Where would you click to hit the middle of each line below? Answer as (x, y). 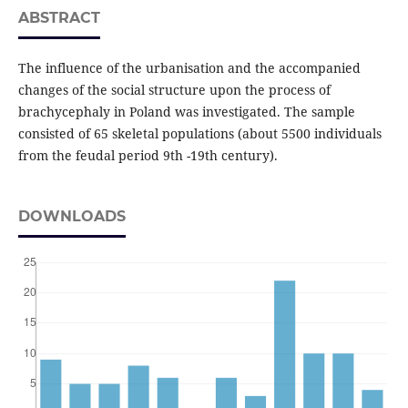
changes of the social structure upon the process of (174, 90)
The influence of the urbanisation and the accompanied (189, 68)
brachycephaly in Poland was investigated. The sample (186, 112)
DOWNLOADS (71, 217)
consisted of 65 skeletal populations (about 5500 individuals (199, 134)
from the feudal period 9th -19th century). (148, 156)
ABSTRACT (59, 18)
